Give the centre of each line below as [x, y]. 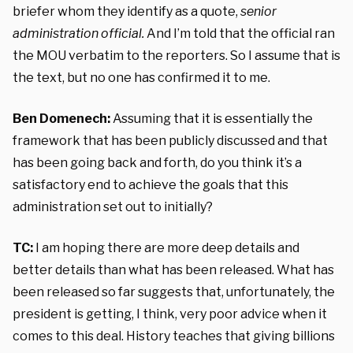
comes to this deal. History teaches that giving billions [174, 336]
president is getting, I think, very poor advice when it [170, 314]
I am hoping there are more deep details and [166, 248]
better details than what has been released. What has [173, 270]
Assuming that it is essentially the [212, 119]
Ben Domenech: [61, 119]
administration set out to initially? [113, 207]
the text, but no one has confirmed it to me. [141, 78]
